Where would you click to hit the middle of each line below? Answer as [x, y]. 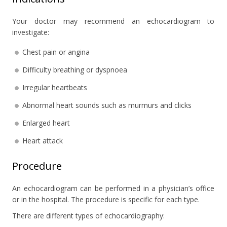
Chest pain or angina [56, 52]
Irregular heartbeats [55, 87]
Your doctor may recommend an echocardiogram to [113, 21]
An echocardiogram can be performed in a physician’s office [113, 188]
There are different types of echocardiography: [89, 215]
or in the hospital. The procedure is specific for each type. [106, 199]
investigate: [31, 32]
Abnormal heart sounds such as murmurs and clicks [107, 105]
